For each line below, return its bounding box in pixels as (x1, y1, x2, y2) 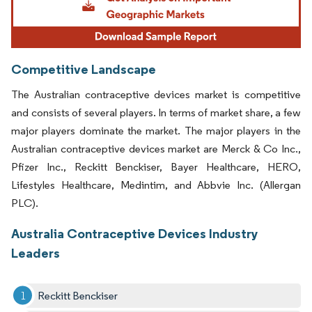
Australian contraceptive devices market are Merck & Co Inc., (11, 141, 301, 155)
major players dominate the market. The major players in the (11, 123, 301, 137)
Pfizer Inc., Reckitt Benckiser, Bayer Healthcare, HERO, (11, 159, 301, 173)
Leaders (11, 244, 60, 261)
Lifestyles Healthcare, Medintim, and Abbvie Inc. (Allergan (11, 178, 301, 192)
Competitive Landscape (11, 60, 156, 77)
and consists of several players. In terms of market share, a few (11, 105, 301, 119)
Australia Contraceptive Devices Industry (11, 224, 258, 242)
